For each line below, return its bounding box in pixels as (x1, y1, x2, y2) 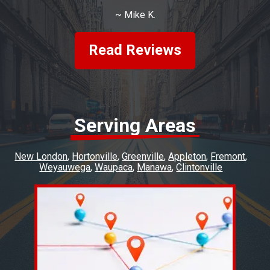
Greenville (122, 150, 165, 162)
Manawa (137, 161, 172, 173)
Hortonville (72, 150, 118, 162)
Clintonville (176, 161, 223, 173)
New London (14, 150, 68, 162)
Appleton (168, 150, 207, 162)
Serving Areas (74, 113, 196, 137)
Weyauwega (39, 161, 91, 173)
